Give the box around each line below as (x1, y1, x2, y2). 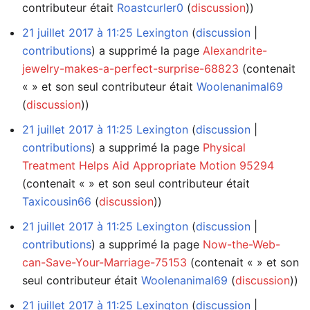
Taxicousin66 (22, 194, 91, 208)
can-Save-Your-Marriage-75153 (22, 255, 187, 269)
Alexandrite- (203, 43, 267, 57)
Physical (203, 140, 246, 154)
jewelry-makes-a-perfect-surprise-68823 (22, 61, 239, 75)
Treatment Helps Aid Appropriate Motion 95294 (22, 158, 274, 172)
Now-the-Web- (203, 237, 280, 251)
